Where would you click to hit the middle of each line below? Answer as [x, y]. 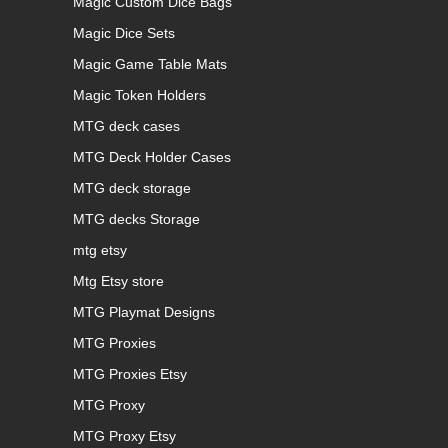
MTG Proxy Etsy [124, 435]
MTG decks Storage [136, 218]
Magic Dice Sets [124, 32]
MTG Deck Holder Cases [152, 156]
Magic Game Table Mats [150, 63]
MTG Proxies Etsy [130, 373]
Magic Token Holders [139, 94]
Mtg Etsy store [118, 280]
